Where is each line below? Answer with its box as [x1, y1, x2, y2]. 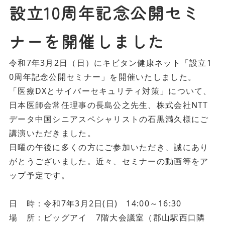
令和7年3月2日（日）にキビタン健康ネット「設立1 [9, 57, 212, 68]
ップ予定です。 [9, 170, 70, 181]
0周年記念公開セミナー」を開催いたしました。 [9, 71, 197, 82]
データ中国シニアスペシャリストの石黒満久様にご [9, 114, 209, 125]
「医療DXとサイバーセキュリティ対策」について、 [9, 85, 212, 96]
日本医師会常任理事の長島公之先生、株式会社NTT [9, 99, 208, 110]
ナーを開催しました [9, 30, 166, 53]
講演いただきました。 [9, 128, 96, 139]
